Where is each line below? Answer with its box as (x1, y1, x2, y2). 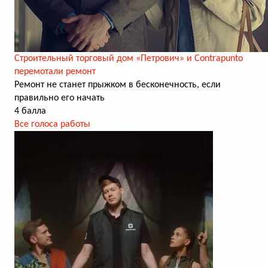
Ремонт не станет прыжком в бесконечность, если (14, 80, 221, 90)
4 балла (14, 106, 46, 116)
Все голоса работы (14, 120, 90, 129)
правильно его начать (14, 93, 105, 103)
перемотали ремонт (14, 67, 96, 77)
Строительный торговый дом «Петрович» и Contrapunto (14, 54, 243, 63)
